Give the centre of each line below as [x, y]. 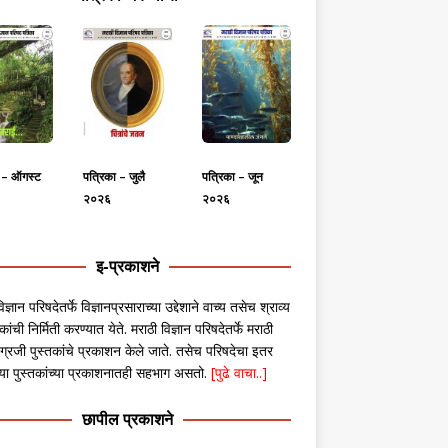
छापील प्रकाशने [128, 419]
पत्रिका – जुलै [114, 177]
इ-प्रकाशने [128, 266]
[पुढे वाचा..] [238, 373]
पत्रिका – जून [233, 177]
